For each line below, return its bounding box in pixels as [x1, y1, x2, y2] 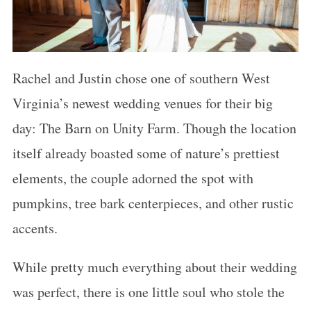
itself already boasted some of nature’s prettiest [12, 144, 280, 162]
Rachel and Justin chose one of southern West [12, 69, 270, 87]
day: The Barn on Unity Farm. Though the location [12, 119, 296, 137]
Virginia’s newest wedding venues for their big [12, 94, 273, 112]
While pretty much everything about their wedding [12, 258, 297, 276]
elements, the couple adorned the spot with [12, 169, 253, 187]
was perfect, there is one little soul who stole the [12, 283, 285, 301]
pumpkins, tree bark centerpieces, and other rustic [12, 194, 294, 212]
